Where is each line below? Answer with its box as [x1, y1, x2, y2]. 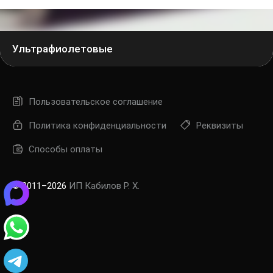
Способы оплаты [29, 144, 102, 155]
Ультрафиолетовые [12, 43, 113, 55]
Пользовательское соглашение [29, 96, 163, 107]
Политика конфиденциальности [29, 120, 166, 131]
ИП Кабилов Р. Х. [69, 180, 140, 191]
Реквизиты [196, 120, 243, 131]
